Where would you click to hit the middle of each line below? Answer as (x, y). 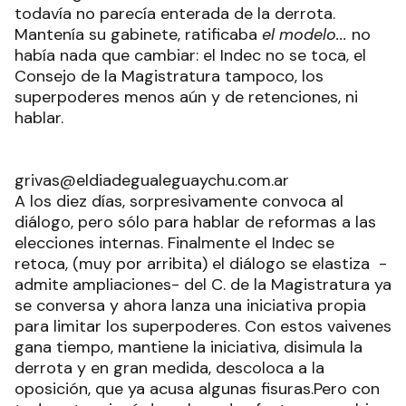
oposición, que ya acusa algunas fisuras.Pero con (197, 389)
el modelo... (304, 34)
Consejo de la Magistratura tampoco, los (169, 76)
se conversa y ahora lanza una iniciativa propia (190, 305)
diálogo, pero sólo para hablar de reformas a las (195, 222)
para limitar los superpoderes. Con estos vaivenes (203, 326)
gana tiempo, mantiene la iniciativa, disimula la (188, 347)
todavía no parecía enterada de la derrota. (175, 14)
